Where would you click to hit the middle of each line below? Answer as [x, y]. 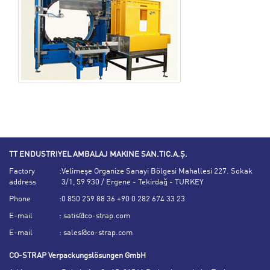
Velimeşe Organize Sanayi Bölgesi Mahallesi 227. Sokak [157, 171]
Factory [22, 171]
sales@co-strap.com [97, 233]
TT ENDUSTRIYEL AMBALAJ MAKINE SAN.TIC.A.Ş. [98, 155]
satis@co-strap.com [96, 216]
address [23, 182]
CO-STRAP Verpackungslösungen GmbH [77, 256]
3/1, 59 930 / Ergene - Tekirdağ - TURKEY [133, 182]
